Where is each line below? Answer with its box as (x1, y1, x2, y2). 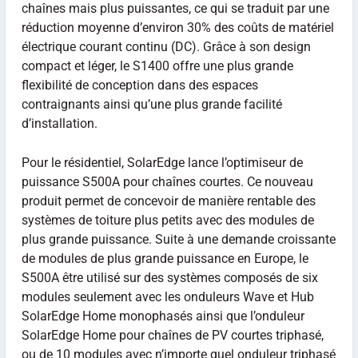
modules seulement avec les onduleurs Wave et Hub (21, 289, 314, 305)
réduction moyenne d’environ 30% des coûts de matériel (21, 19, 334, 35)
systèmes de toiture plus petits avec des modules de (21, 213, 314, 229)
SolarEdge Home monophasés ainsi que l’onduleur (21, 308, 304, 324)
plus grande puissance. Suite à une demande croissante (21, 232, 336, 248)
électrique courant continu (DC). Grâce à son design (21, 38, 311, 54)
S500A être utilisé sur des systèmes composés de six (21, 270, 318, 286)
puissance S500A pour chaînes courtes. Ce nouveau (21, 174, 313, 190)
